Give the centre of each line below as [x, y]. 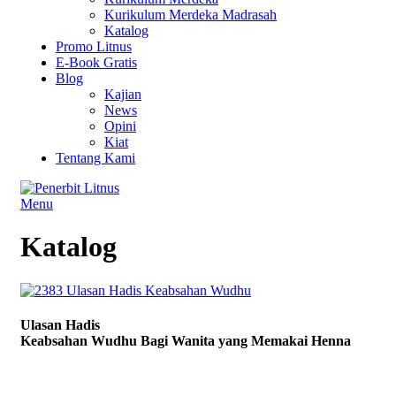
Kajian [123, 94]
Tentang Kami [95, 158]
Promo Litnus [94, 46]
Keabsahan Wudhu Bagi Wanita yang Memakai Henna [186, 341]
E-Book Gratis [96, 62]
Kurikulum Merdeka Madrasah [190, 15]
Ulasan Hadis [60, 325]
